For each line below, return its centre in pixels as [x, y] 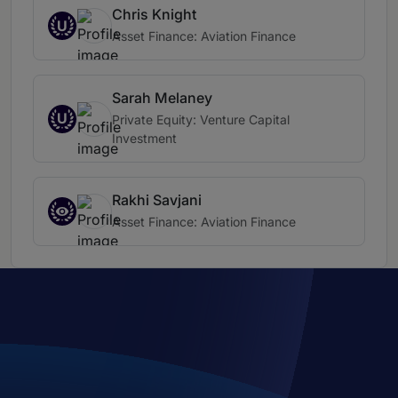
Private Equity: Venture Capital [201, 120]
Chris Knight [154, 15]
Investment [144, 139]
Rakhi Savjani [157, 200]
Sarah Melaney [162, 98]
